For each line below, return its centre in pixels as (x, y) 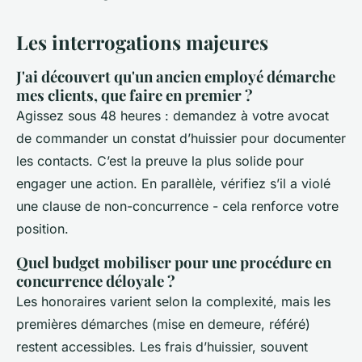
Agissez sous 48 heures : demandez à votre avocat (173, 116)
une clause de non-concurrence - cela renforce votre (177, 206)
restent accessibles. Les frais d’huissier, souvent (162, 347)
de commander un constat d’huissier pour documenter (181, 139)
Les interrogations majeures (142, 42)
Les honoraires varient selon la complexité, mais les (173, 302)
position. (42, 229)
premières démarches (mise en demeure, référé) (163, 324)
